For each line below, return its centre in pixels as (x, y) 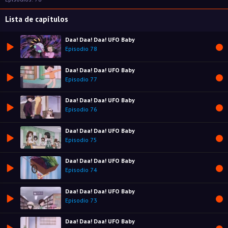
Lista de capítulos (37, 19)
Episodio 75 (81, 139)
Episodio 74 (81, 170)
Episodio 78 (81, 49)
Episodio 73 (81, 200)
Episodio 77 (81, 79)
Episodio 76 (81, 109)
